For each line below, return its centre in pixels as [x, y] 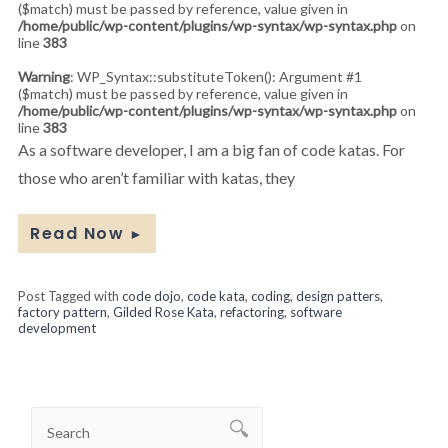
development [57, 327]
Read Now [77, 233]
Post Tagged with [70, 295]
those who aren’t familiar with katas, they [156, 177]
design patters [338, 295]
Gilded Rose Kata [163, 311]
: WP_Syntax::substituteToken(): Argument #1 [216, 76]
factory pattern [62, 311]
